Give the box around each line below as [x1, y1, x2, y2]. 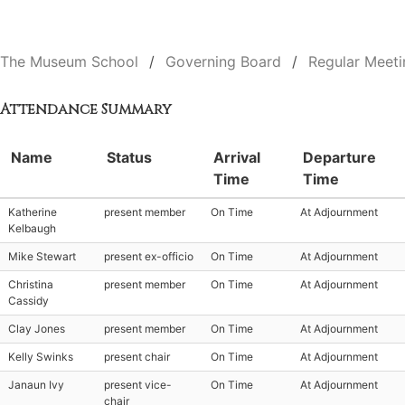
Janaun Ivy [8, 378, 64, 391]
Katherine [8, 205, 57, 219]
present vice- [104, 378, 172, 391]
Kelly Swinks [8, 350, 73, 363]
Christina [8, 278, 53, 291]
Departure [303, 148, 376, 166]
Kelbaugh [8, 221, 56, 235]
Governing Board [165, 52, 281, 71]
